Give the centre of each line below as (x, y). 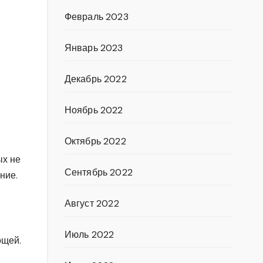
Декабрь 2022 (95, 79)
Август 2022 (92, 203)
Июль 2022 (89, 235)
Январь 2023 (94, 48)
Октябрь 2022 (95, 141)
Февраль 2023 (96, 17)
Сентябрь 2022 (99, 172)
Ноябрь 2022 (94, 110)
